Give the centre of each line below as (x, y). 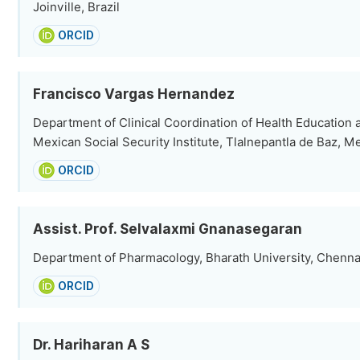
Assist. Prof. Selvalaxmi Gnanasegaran (168, 229)
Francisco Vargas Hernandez (134, 94)
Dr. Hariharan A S (91, 345)
